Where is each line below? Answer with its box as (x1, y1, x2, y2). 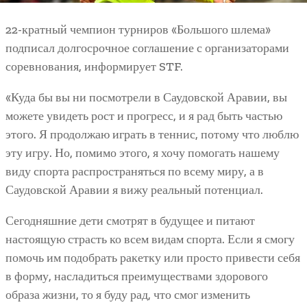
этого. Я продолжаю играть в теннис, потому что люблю (5, 126, 299, 142)
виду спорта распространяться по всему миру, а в (5, 163, 264, 179)
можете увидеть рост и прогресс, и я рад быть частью (5, 108, 282, 123)
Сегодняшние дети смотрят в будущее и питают (5, 212, 255, 228)
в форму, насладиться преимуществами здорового (5, 268, 268, 284)
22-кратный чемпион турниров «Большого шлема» (5, 21, 271, 37)
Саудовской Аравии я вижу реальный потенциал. (5, 182, 263, 197)
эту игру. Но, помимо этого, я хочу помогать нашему (5, 145, 280, 160)
